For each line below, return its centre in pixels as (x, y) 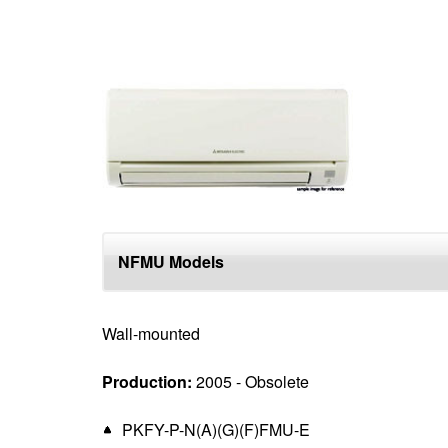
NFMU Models (170, 261)
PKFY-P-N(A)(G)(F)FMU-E (215, 429)
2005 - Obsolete (250, 381)
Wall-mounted (150, 333)
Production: (146, 381)
